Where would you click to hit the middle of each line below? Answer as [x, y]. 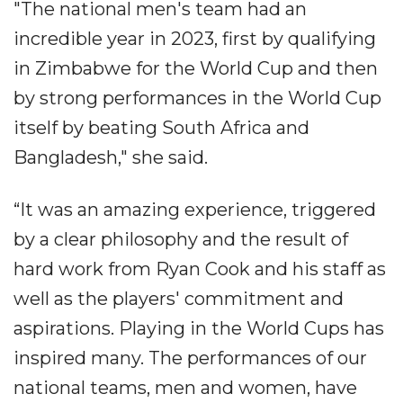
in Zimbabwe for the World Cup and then [196, 69]
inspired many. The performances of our [190, 358]
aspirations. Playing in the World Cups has [199, 329]
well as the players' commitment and [179, 299]
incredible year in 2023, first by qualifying [195, 39]
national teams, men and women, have [185, 388]
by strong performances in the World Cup [197, 99]
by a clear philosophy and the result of [181, 240]
